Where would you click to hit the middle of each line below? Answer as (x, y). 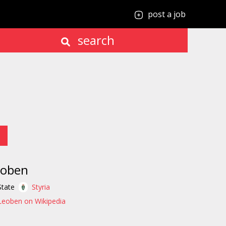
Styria (41, 187)
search (94, 40)
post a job (167, 14)
